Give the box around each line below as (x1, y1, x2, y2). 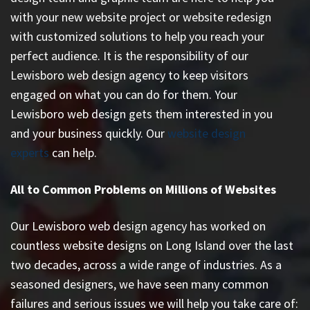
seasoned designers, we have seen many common (10, 275, 268, 292)
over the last (226, 237, 293, 253)
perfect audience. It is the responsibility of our (10, 47, 248, 64)
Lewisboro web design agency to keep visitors (10, 66, 248, 83)
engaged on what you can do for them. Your (10, 86, 237, 102)
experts (10, 144, 49, 161)
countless (10, 237, 63, 253)
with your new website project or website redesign (10, 8, 271, 25)
